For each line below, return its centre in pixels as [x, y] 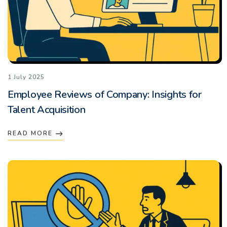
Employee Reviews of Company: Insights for [105, 95]
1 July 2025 [26, 77]
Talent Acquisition [47, 110]
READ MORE [31, 134]
